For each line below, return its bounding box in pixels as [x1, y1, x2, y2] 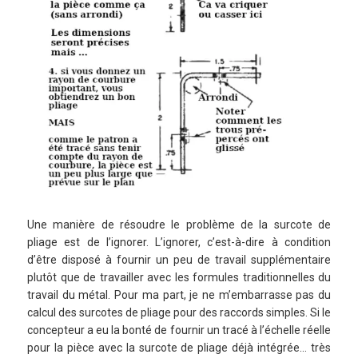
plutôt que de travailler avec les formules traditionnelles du [27, 271, 331, 284]
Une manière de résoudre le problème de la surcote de [27, 218, 331, 232]
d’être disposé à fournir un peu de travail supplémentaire [27, 253, 331, 267]
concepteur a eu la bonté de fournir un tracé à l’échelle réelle [27, 324, 331, 337]
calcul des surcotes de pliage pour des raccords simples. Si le [27, 306, 331, 320]
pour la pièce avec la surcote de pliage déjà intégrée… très [27, 341, 331, 355]
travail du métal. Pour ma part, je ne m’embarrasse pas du [27, 288, 331, 302]
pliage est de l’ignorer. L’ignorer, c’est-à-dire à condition [27, 236, 331, 249]
